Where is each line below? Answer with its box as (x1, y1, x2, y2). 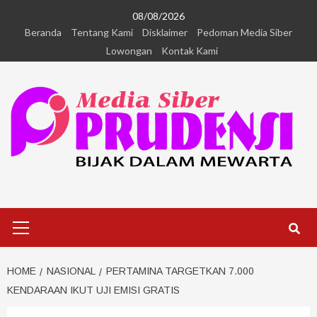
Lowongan (106, 45, 152, 57)
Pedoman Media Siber (197, 26, 292, 38)
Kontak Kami (161, 45, 218, 57)
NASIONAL (47, 265, 96, 277)
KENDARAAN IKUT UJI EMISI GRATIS (7, 284, 180, 296)
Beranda (25, 26, 62, 38)
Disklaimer (142, 26, 188, 38)
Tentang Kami (71, 26, 133, 38)
